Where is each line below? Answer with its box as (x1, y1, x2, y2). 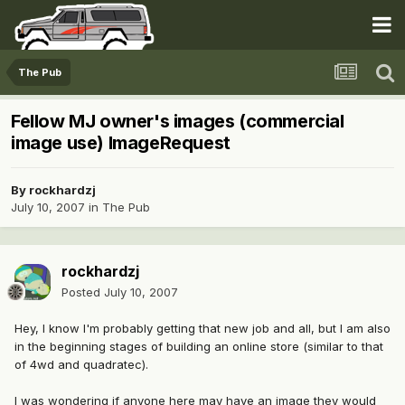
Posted (61, 285, 104, 300)
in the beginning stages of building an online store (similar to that (14, 339, 383, 354)
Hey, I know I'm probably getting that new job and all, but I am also (14, 321, 391, 336)
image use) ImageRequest (11, 132, 231, 155)
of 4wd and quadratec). (14, 357, 148, 372)
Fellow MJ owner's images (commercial (11, 110, 344, 133)
